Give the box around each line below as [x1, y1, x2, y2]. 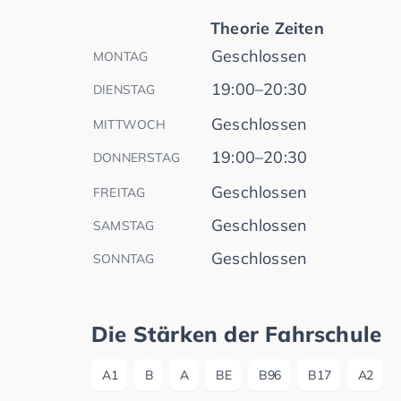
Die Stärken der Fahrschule [91, 320, 382, 348]
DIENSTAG [93, 81, 156, 98]
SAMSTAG [93, 218, 155, 235]
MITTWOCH [93, 116, 166, 133]
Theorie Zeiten [210, 18, 324, 39]
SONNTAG [93, 251, 155, 268]
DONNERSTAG [93, 149, 180, 166]
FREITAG [93, 184, 146, 201]
